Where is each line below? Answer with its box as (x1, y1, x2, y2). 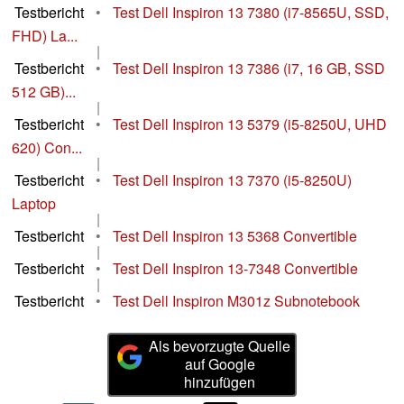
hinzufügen (184, 372, 256, 393)
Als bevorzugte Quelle (149, 335, 291, 357)
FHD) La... (12, 25, 78, 47)
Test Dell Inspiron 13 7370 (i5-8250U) (113, 170, 352, 191)
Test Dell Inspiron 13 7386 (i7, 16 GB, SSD (113, 58, 385, 79)
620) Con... (12, 137, 82, 159)
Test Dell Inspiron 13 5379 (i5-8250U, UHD (113, 114, 387, 135)
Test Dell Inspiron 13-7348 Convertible (113, 258, 358, 280)
